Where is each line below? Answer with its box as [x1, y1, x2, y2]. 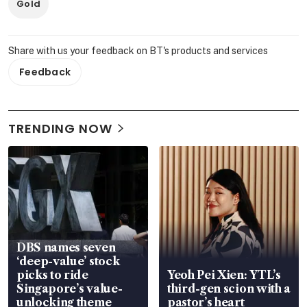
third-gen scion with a [167, 281, 291, 295]
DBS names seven [16, 240, 116, 254]
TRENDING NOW [8, 119, 112, 137]
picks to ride [16, 267, 88, 282]
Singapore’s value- [16, 281, 123, 295]
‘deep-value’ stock [16, 254, 120, 268]
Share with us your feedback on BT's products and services [8, 45, 268, 56]
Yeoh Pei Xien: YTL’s [167, 267, 281, 282]
